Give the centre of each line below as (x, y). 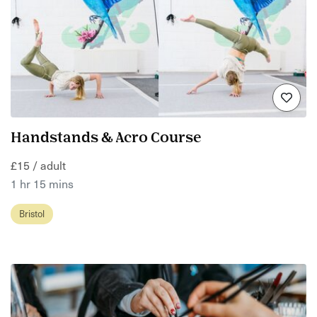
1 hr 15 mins (42, 183)
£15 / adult (38, 165)
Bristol (32, 213)
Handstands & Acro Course (106, 139)
